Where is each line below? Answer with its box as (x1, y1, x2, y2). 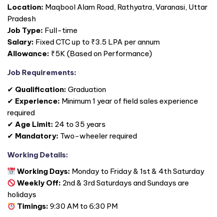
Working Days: (17, 167, 71, 176)
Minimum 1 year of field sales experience (60, 96, 198, 106)
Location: (7, 2, 44, 12)
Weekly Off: (17, 178, 62, 188)
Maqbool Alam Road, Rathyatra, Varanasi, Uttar (44, 2, 208, 12)
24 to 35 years (53, 119, 106, 129)
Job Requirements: (7, 67, 77, 77)
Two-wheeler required (59, 131, 137, 140)
